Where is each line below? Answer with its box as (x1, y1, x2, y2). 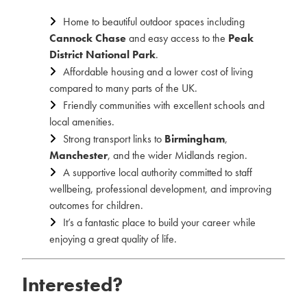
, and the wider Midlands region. (108, 148, 247, 162)
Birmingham (164, 132, 225, 146)
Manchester (49, 148, 108, 162)
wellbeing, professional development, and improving (49, 182, 271, 196)
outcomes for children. (49, 198, 143, 212)
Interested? (22, 272, 123, 297)
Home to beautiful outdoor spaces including (63, 14, 245, 29)
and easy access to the (126, 31, 228, 45)
